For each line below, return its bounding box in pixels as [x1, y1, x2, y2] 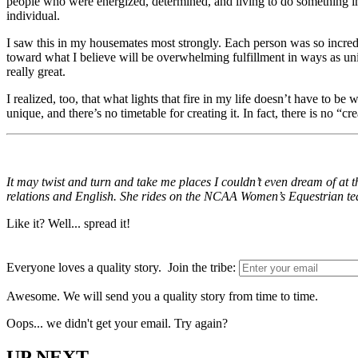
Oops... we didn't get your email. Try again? [6, 316, 228, 331]
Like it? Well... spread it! [6, 217, 130, 231]
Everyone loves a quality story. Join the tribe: [6, 261, 236, 275]
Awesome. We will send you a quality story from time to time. [6, 289, 318, 304]
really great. [6, 65, 66, 79]
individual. [6, 9, 60, 23]
